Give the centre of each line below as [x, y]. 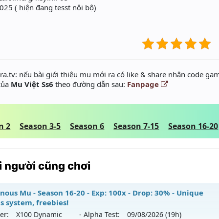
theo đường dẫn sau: [90, 84]
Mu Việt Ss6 [32, 84]
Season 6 [87, 126]
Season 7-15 [136, 126]
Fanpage [144, 84]
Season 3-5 [40, 126]
